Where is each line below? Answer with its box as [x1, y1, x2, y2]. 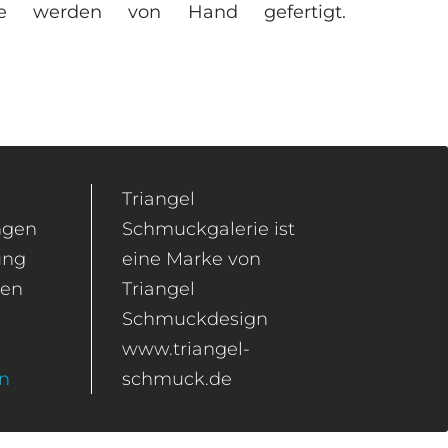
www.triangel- [121, 338, 250, 361]
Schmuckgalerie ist [121, 218, 295, 241]
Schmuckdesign [121, 308, 268, 331]
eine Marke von [121, 248, 261, 271]
